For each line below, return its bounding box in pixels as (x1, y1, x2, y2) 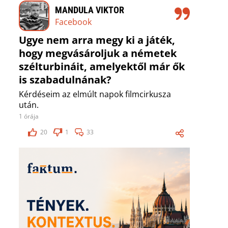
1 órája (19, 112, 39, 121)
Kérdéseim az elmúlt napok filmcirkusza (19, 89, 171, 100)
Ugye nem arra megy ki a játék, (19, 33, 175, 47)
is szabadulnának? (19, 73, 111, 87)
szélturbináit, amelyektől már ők (19, 60, 185, 74)
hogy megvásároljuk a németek (19, 46, 177, 61)
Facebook (55, 16, 92, 27)
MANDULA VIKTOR (55, 4, 124, 15)
